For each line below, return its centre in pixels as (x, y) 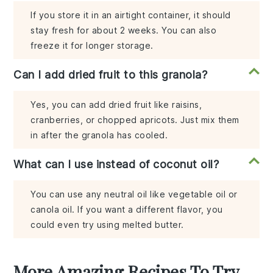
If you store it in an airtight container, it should (131, 15)
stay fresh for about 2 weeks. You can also (124, 30)
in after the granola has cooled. (99, 135)
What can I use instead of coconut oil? (116, 164)
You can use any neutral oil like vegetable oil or (134, 194)
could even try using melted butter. (107, 224)
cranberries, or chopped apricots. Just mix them (135, 119)
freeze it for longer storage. (92, 45)
